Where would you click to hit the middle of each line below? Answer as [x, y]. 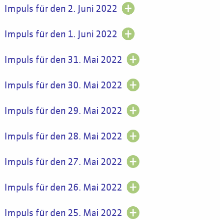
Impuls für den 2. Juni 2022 [61, 9]
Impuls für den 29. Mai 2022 [63, 111]
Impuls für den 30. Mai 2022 [63, 85]
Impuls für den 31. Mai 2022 [63, 60]
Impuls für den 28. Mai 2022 [63, 137]
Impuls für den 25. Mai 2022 [63, 213]
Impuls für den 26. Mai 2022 [63, 188]
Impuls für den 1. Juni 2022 [61, 34]
